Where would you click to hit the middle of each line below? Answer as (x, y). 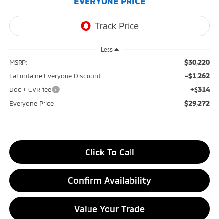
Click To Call (109, 152)
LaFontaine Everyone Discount (55, 76)
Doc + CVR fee (30, 90)
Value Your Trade (109, 209)
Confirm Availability (109, 181)
